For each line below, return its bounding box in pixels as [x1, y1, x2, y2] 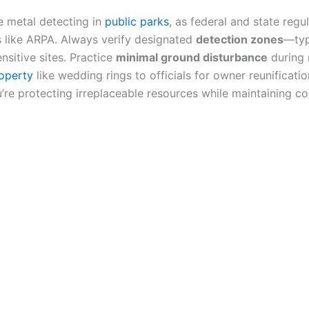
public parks [105, 14, 169, 28]
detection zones [196, 32, 283, 46]
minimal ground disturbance [116, 50, 268, 64]
